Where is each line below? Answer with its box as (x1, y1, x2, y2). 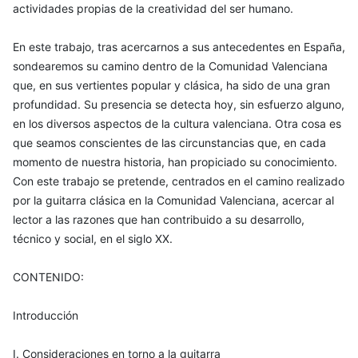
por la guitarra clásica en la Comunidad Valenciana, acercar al (13, 193, 334, 208)
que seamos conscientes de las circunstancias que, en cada (13, 136, 326, 150)
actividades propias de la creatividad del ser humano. (13, 2, 293, 16)
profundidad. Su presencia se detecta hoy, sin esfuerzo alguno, (13, 97, 344, 112)
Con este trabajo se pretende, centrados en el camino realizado (13, 174, 344, 189)
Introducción (13, 308, 78, 323)
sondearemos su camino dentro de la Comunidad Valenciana (13, 59, 328, 74)
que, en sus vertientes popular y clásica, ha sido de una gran (13, 78, 330, 93)
